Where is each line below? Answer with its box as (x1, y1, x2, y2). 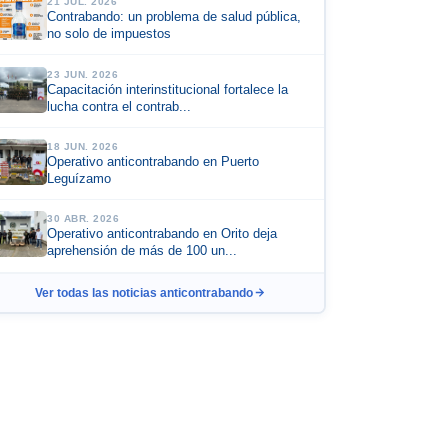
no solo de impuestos (47, 27, 172, 42)
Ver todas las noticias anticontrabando (35, 285, 254, 300)
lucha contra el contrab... (47, 99, 192, 114)
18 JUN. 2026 (47, 140, 119, 152)
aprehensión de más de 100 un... (47, 244, 238, 259)
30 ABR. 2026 (47, 213, 120, 225)
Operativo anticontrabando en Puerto (47, 154, 260, 169)
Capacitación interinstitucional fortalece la (47, 82, 289, 97)
